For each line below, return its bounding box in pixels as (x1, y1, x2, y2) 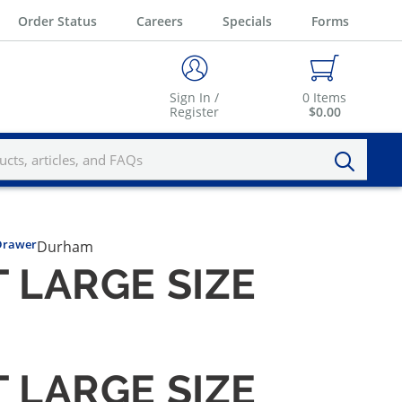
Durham (37, 237, 93, 258)
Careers (136, 12, 183, 30)
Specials (223, 12, 272, 30)
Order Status (18, 12, 97, 30)
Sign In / (170, 89, 219, 107)
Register (170, 103, 219, 121)
